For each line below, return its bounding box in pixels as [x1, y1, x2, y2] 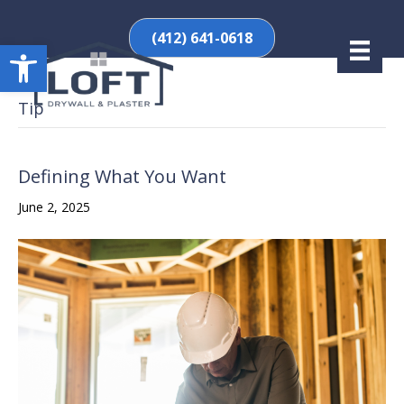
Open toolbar [8, 33, 188, 72]
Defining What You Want [18, 164, 226, 189]
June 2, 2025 [18, 198, 90, 216]
